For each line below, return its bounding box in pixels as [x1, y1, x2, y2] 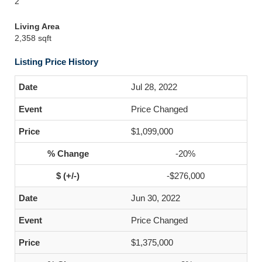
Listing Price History [15, 57, 98, 67]
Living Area [15, 22, 60, 31]
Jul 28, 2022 [131, 82, 177, 92]
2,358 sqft [15, 33, 51, 43]
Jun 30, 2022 [131, 193, 180, 203]
